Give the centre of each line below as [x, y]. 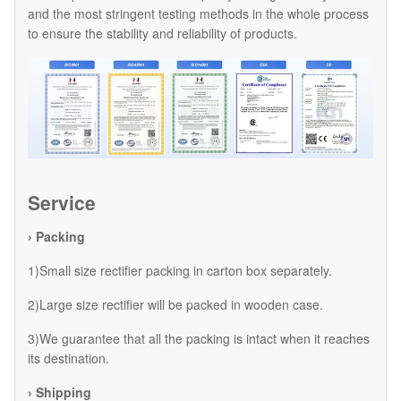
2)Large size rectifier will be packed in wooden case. [175, 305]
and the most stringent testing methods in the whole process [198, 14]
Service [62, 203]
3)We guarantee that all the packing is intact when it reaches [199, 339]
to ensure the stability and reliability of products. [162, 34]
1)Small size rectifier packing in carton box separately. [180, 271]
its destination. [68, 358]
